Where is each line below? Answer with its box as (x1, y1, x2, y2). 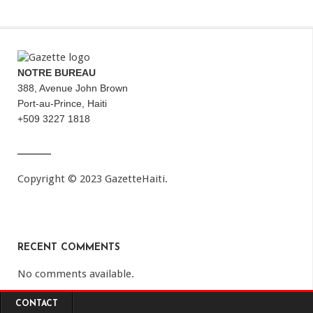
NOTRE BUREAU (17, 66, 96, 78)
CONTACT (15, 300, 58, 308)
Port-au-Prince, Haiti (17, 97, 107, 109)
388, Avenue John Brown (17, 82, 128, 94)
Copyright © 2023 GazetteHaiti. (17, 172, 168, 185)
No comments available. (17, 267, 134, 280)
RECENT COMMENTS (17, 242, 120, 253)
